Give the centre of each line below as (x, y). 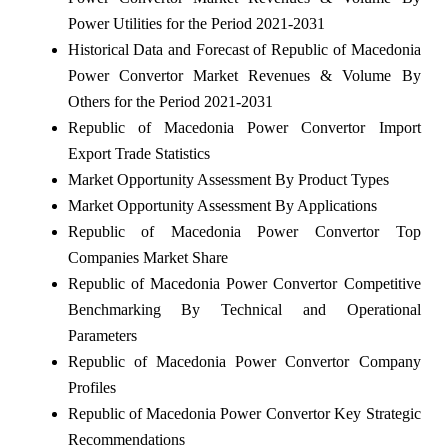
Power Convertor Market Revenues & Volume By (244, 75)
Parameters (102, 335)
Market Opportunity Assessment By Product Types (228, 179)
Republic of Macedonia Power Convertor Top (244, 231)
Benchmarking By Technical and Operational (244, 309)
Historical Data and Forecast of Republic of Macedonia (244, 49)
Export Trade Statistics (138, 153)
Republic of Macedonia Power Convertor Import (244, 127)
